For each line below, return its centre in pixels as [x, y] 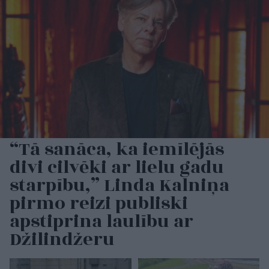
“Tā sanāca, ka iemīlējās [117, 150]
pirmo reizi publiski [99, 204]
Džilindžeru [62, 240]
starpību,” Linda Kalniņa [119, 186]
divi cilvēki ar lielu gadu [117, 168]
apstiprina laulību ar [101, 222]
